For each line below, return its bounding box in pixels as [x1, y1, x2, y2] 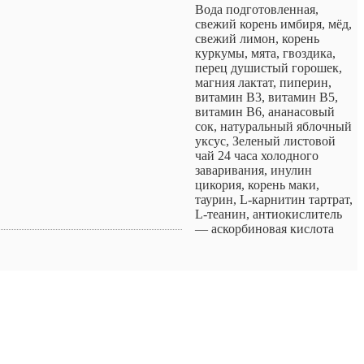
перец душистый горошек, [195, 61, 342, 76]
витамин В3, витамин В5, [195, 90, 338, 105]
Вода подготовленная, [195, 2, 318, 17]
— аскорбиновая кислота [195, 222, 334, 236]
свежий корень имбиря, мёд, [195, 17, 352, 32]
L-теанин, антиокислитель [195, 207, 342, 222]
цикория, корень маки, [195, 178, 319, 193]
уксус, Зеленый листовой [195, 134, 336, 149]
